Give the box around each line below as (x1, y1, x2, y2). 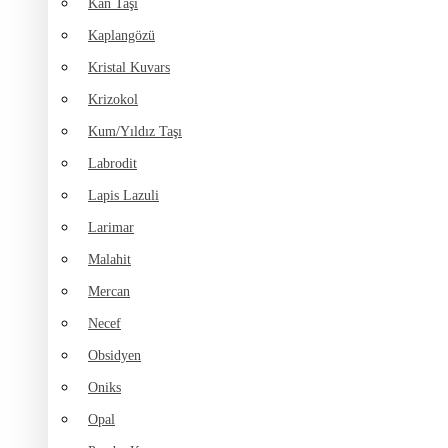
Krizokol (88, 92, 138, 108)
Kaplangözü (88, 28, 155, 44)
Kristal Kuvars (88, 60, 170, 76)
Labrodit (88, 156, 137, 172)
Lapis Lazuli (88, 188, 159, 204)
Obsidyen (88, 348, 141, 364)
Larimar (88, 220, 134, 236)
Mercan (88, 284, 130, 300)
